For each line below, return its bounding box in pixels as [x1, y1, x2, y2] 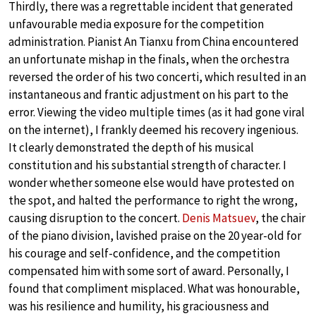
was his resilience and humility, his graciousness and [8, 298, 269, 314]
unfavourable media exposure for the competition [8, 16, 264, 32]
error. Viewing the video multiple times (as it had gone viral [8, 104, 305, 120]
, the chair [255, 210, 305, 226]
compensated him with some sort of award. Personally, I [8, 263, 289, 279]
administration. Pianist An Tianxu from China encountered [8, 34, 299, 49]
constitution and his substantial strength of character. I [8, 157, 286, 173]
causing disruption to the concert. [8, 210, 182, 226]
